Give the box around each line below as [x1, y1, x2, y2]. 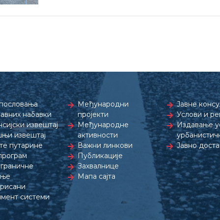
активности [78, 131, 118, 139]
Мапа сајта [78, 172, 116, 181]
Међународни [78, 100, 129, 109]
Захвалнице [78, 162, 119, 170]
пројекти [78, 110, 109, 119]
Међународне [78, 120, 129, 129]
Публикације [78, 151, 123, 160]
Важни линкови [78, 141, 133, 150]
